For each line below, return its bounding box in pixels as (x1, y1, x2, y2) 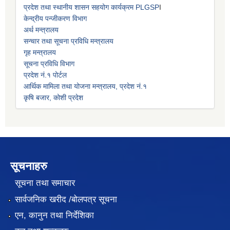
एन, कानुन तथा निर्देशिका (14, 210, 94, 220)
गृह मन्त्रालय (24, 48, 56, 56)
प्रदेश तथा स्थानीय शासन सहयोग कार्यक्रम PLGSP (24, 3, 159, 11)
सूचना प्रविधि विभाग (24, 59, 74, 68)
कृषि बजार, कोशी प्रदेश (24, 93, 83, 102)
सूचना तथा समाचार (14, 178, 75, 188)
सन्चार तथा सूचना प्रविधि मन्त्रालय (24, 36, 113, 45)
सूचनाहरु (10, 159, 47, 172)
